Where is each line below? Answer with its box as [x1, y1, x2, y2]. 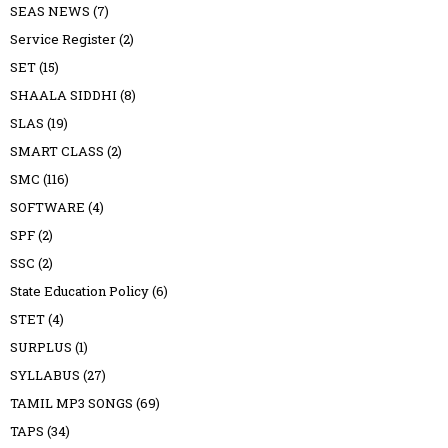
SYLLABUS [10, 366, 80, 385]
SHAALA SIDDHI [10, 86, 117, 105]
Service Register [10, 30, 116, 49]
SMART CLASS [10, 142, 104, 161]
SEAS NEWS [10, 2, 90, 21]
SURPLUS [10, 338, 72, 357]
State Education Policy [10, 282, 149, 301]
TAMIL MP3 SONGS [10, 394, 133, 413]
